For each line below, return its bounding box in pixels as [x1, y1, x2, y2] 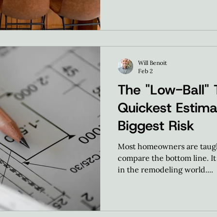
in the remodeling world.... [118, 165, 213, 174]
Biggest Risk [118, 117, 194, 135]
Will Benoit [138, 59, 167, 66]
